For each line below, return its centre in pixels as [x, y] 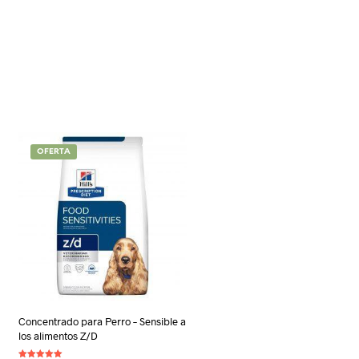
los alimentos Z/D [58, 335]
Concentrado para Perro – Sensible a [102, 321]
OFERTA [54, 152]
